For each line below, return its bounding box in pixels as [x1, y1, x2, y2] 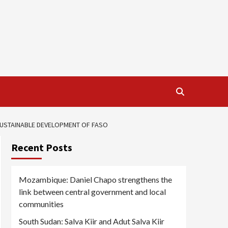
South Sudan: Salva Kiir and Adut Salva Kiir [19, 216, 164, 226]
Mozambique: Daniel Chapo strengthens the [19, 175, 172, 184]
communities [19, 199, 64, 209]
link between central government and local [19, 187, 166, 196]
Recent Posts [11, 141, 72, 154]
